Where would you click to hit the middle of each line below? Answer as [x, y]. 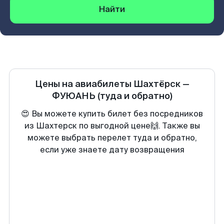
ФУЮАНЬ [73, 96]
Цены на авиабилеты [84, 84]
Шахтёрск [157, 84]
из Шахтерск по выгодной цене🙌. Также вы [112, 126]
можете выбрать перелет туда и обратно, [112, 138]
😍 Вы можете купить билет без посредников [112, 114]
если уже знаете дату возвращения [112, 150]
